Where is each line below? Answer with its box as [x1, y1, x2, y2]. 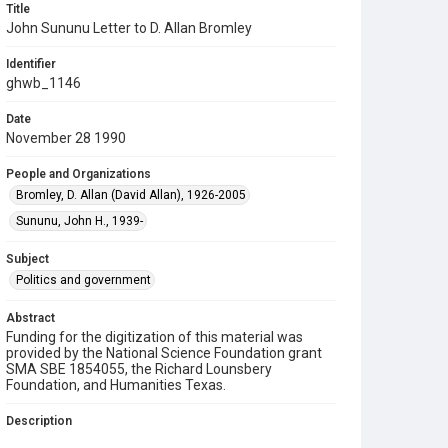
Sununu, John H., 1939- [16, 214, 143, 228]
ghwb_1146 [6, 75, 81, 91]
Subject [6, 252, 49, 266]
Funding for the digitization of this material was [6, 329, 303, 345]
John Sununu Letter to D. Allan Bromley [6, 20, 252, 36]
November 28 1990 [6, 130, 126, 146]
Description [6, 414, 72, 428]
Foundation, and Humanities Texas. [6, 377, 226, 393]
